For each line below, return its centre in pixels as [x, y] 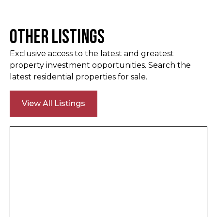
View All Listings [54, 103]
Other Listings [57, 38]
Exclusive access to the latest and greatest [92, 54]
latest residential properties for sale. [78, 77]
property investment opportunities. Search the [100, 65]
